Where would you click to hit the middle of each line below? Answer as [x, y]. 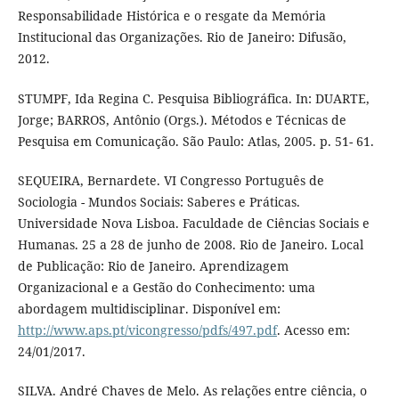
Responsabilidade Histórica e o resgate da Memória [171, 16]
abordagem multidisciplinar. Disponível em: [149, 308]
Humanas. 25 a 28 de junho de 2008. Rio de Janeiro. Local [190, 244]
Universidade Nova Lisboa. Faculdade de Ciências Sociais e [193, 223]
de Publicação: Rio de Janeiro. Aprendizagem [153, 265]
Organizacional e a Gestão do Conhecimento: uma [166, 287]
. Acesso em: [313, 330]
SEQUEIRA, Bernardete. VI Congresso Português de [171, 180]
